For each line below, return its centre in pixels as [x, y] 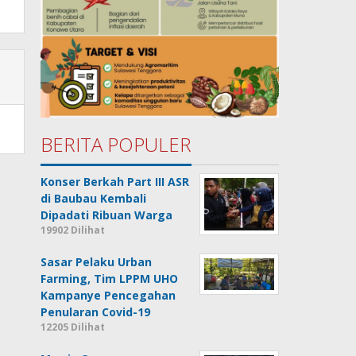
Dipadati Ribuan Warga [107, 215]
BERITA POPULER [116, 145]
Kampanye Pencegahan [108, 296]
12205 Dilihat [73, 327]
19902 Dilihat [73, 230]
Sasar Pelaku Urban [97, 262]
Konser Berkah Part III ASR [115, 182]
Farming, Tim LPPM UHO [110, 279]
